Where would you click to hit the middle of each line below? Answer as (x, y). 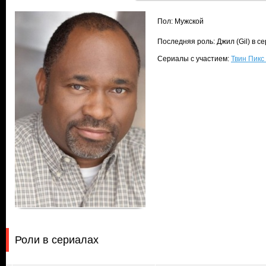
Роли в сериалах (57, 240)
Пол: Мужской (180, 21)
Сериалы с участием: (194, 59)
